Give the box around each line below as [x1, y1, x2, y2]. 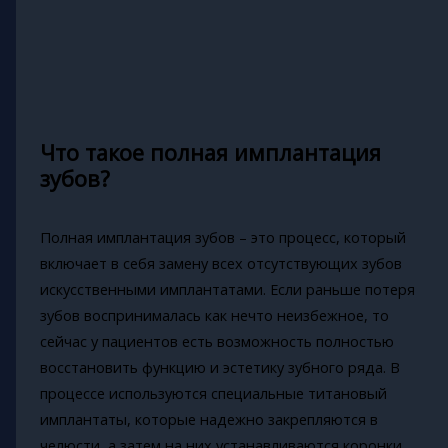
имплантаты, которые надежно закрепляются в [39, 409, 378, 430]
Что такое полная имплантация [39, 137, 381, 167]
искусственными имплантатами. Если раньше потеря [39, 279, 415, 300]
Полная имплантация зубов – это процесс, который [39, 227, 406, 248]
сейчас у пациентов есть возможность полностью [39, 331, 394, 352]
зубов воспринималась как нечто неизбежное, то [39, 305, 389, 326]
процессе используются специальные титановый [39, 383, 387, 404]
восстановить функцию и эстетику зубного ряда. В [39, 357, 400, 378]
